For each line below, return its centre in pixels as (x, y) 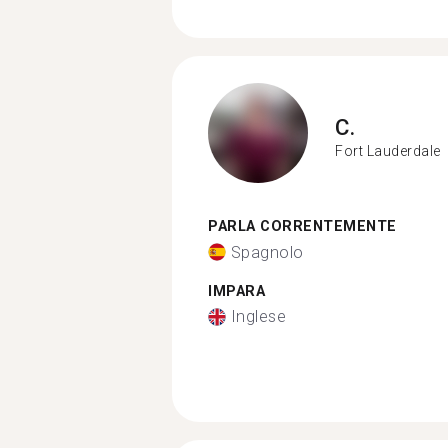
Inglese (258, 316)
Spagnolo (267, 252)
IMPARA (236, 291)
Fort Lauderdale (388, 150)
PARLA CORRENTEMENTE (302, 226)
